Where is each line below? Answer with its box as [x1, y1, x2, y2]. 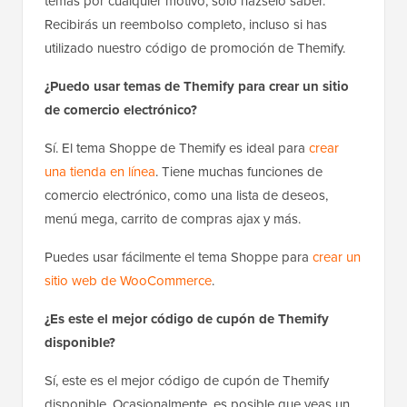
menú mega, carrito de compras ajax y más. [45, 209, 301, 230]
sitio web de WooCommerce [45, 271, 212, 292]
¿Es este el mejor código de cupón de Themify [45, 309, 329, 330]
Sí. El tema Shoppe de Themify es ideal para [45, 138, 309, 159]
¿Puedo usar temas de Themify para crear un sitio [45, 76, 349, 97]
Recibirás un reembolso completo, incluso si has [45, 15, 327, 35]
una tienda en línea [45, 162, 155, 183]
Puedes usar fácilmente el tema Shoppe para [45, 247, 313, 268]
